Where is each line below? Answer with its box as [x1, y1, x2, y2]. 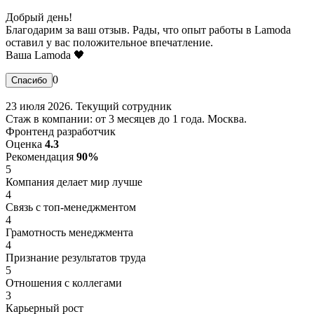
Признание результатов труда [6, 251, 146, 264]
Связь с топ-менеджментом [6, 200, 136, 213]
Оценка [6, 137, 45, 150]
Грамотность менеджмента [6, 226, 133, 238]
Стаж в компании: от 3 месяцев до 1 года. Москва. [6, 112, 247, 125]
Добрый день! [6, 11, 72, 23]
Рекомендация [6, 150, 76, 163]
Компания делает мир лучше [6, 175, 142, 188]
